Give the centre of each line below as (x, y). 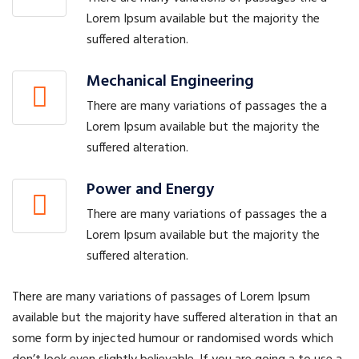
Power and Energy (150, 190)
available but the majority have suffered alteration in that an (175, 319)
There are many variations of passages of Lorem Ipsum (161, 298)
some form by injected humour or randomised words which (173, 339)
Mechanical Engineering (170, 82)
